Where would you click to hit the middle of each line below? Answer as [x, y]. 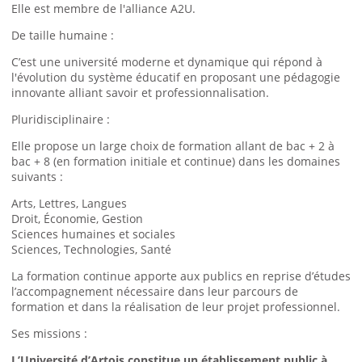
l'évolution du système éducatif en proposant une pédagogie [176, 77]
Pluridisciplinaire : [61, 119]
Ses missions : [49, 333]
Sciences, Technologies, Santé [91, 249]
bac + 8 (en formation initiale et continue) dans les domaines [176, 161]
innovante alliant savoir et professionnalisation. [140, 92]
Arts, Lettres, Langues [69, 203]
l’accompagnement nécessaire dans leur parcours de [155, 291]
